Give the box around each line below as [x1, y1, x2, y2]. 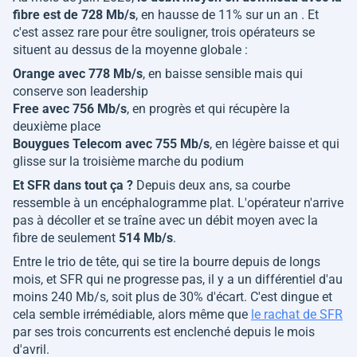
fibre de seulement [13, 230, 119, 245]
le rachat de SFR [251, 307, 343, 322]
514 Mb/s [119, 230, 173, 245]
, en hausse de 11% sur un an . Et [135, 7, 319, 22]
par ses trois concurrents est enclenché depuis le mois [13, 324, 315, 339]
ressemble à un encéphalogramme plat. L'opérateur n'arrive [13, 195, 343, 210]
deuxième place [13, 119, 100, 134]
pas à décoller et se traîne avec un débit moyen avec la [13, 213, 318, 228]
